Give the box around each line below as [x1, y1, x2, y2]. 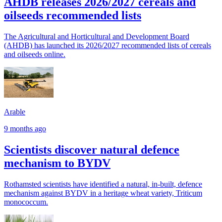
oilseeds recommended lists [4, 8, 141, 22]
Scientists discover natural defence [4, 143, 179, 156]
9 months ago [4, 124, 46, 133]
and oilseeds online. [4, 50, 65, 58]
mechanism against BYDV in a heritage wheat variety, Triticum [4, 188, 202, 197]
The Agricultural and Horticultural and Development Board [4, 32, 189, 41]
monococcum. [4, 197, 48, 206]
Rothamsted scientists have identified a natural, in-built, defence [4, 179, 202, 188]
